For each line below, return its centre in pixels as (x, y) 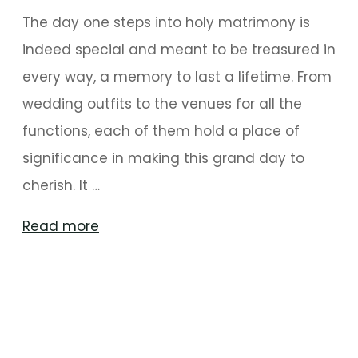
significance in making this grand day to (163, 158)
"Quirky (121, 225)
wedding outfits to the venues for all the (162, 104)
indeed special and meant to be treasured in (179, 50)
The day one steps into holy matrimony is (166, 22)
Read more (61, 226)
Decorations (139, 307)
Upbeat (123, 280)
